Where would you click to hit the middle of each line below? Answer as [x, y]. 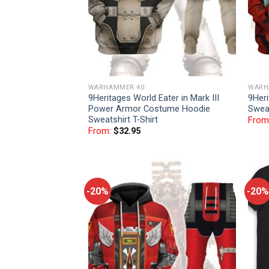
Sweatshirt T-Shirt [123, 119]
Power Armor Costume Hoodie [149, 109]
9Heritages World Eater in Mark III [153, 98]
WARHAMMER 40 [116, 87]
